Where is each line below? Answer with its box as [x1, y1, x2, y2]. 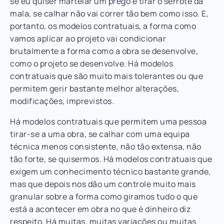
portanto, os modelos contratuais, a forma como [10, 20, 196, 31]
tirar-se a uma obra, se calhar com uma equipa [10, 128, 190, 139]
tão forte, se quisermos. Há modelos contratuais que [10, 153, 212, 164]
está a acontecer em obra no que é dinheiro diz [10, 203, 190, 214]
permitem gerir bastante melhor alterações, [10, 82, 179, 94]
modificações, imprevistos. [10, 95, 114, 106]
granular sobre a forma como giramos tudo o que [10, 190, 197, 202]
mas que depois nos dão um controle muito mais [10, 178, 196, 189]
